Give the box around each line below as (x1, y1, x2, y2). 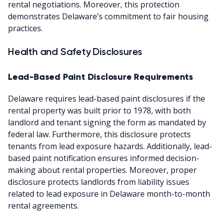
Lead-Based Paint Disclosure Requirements (8, 71, 193, 82)
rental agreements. (8, 200, 79, 211)
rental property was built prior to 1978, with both (8, 105, 191, 116)
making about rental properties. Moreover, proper (8, 164, 197, 175)
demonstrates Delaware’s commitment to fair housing (8, 10, 209, 22)
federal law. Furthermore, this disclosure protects (8, 128, 191, 140)
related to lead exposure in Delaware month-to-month (8, 188, 210, 199)
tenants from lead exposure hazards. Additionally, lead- (8, 140, 212, 152)
